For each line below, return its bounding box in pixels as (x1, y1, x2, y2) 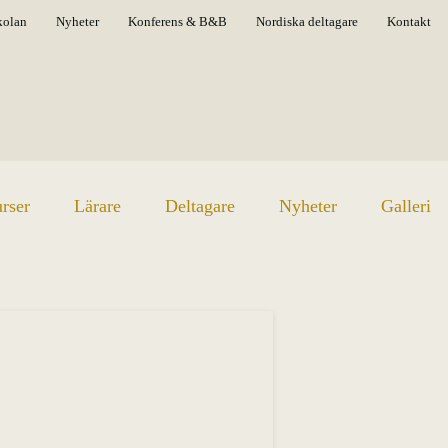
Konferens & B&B (128, 14, 227, 29)
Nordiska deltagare (256, 14, 358, 29)
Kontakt (387, 14, 431, 29)
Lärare (73, 195, 121, 216)
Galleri (380, 195, 431, 216)
